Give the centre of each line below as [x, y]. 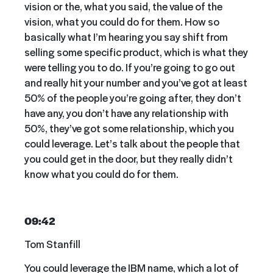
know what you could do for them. [101, 173]
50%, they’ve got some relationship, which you [129, 128]
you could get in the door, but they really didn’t [129, 158]
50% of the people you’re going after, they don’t [133, 97]
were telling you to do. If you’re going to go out [130, 67]
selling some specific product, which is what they [136, 51]
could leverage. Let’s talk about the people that [132, 143]
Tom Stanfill [52, 244]
